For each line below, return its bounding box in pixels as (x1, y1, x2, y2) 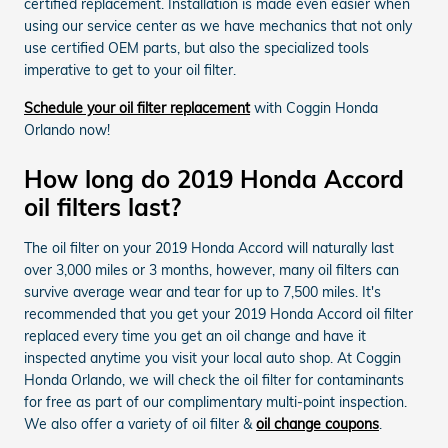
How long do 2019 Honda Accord (24, 163, 404, 194)
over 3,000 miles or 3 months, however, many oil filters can (24, 260, 399, 279)
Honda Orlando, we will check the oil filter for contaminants (24, 370, 404, 389)
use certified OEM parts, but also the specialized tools (24, 38, 369, 57)
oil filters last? (24, 191, 181, 222)
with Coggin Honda (250, 98, 378, 117)
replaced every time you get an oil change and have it (24, 326, 366, 345)
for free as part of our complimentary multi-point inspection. (24, 392, 407, 411)
